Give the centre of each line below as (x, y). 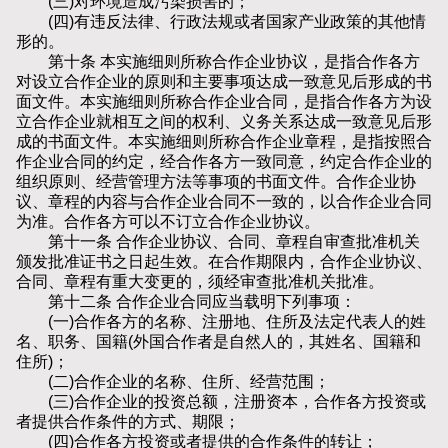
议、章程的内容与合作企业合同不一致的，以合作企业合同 (224, 202)
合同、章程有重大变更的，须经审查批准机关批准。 (200, 282)
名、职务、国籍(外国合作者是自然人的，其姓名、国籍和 (218, 342)
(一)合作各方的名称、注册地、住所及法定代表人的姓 (221, 322)
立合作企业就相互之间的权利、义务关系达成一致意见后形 (224, 122)
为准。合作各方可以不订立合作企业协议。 (168, 222)
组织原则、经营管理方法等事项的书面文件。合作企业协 (216, 182)
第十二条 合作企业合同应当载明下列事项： (186, 302)
